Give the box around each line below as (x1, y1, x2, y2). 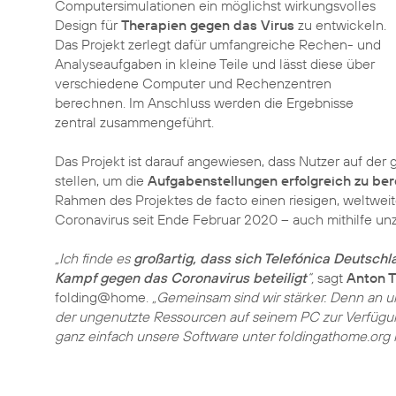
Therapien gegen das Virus (121, 16, 294, 34)
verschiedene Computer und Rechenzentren (55, 74, 331, 92)
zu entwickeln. (294, 16, 386, 34)
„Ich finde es (55, 249, 133, 267)
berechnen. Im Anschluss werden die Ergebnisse (55, 94, 354, 111)
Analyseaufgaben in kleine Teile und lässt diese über (55, 55, 375, 72)
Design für (55, 16, 121, 34)
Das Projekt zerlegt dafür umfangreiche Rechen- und (55, 35, 381, 53)
